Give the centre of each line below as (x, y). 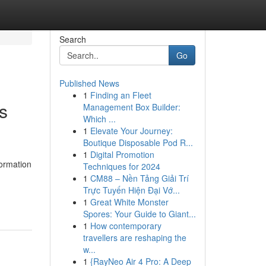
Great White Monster (129, 202)
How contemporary (126, 226)
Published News (89, 83)
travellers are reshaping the (134, 237)
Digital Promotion (122, 154)
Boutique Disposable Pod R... (138, 142)
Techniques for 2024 (121, 166)
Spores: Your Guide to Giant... (139, 214)
